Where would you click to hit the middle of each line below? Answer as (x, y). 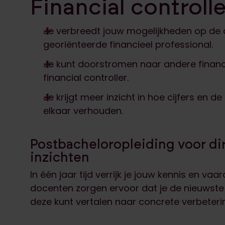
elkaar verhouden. (83, 111)
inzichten (60, 157)
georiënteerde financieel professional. (128, 44)
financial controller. (86, 78)
